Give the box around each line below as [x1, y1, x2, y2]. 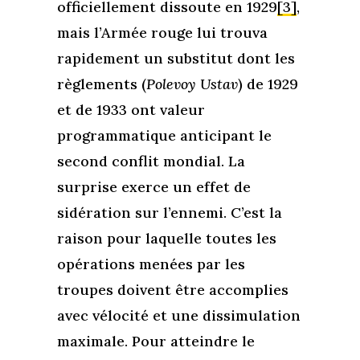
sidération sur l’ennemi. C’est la [56, 203, 282, 223]
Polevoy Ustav [145, 75, 238, 94]
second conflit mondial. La [56, 152, 245, 171]
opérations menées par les [56, 255, 245, 274]
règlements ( [56, 75, 146, 94]
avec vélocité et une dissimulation [56, 306, 301, 325]
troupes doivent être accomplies [56, 280, 288, 300]
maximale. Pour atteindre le [56, 332, 255, 351]
